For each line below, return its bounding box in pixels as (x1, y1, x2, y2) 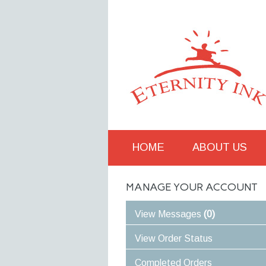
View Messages (135, 209, 204, 219)
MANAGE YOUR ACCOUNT (126, 180, 258, 194)
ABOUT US (192, 141, 247, 153)
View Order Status (135, 233, 213, 243)
